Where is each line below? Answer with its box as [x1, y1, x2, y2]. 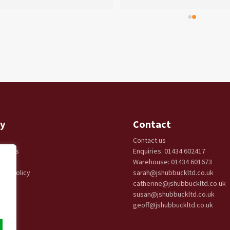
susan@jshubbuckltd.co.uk [133, 189, 215, 199]
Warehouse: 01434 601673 [133, 157, 212, 166]
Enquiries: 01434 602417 [133, 146, 205, 156]
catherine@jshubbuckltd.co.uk [133, 179, 226, 188]
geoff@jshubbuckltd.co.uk [133, 200, 213, 209]
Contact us [133, 136, 166, 145]
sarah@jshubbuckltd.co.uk [133, 168, 214, 177]
